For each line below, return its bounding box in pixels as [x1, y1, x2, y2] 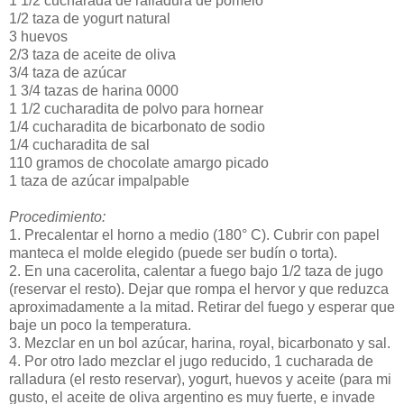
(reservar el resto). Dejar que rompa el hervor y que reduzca [9, 280, 389, 297]
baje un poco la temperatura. [9, 317, 191, 333]
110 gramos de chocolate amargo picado [9, 154, 269, 170]
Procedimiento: [9, 208, 106, 225]
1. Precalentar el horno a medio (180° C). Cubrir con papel [9, 226, 380, 243]
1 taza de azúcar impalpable [9, 172, 189, 188]
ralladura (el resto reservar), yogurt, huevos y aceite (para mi [9, 371, 391, 387]
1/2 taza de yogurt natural [9, 10, 170, 26]
